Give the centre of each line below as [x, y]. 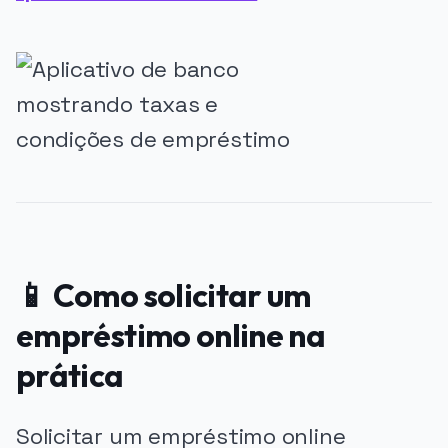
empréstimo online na [171, 334]
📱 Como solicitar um [163, 294]
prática [70, 374]
